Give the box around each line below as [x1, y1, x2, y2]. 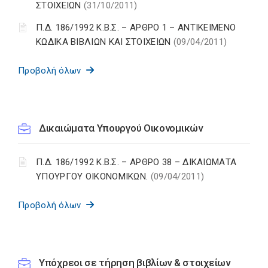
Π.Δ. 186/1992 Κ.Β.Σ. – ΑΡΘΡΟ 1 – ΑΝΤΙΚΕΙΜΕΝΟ [36, 22, 236, 33]
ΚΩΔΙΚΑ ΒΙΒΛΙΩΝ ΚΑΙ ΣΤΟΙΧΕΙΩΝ [36, 36, 173, 48]
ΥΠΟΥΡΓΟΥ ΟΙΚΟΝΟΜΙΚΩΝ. [36, 171, 151, 182]
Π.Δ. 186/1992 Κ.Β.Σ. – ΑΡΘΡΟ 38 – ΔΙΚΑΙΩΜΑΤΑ [36, 157, 237, 168]
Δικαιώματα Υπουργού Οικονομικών [39, 122, 203, 135]
